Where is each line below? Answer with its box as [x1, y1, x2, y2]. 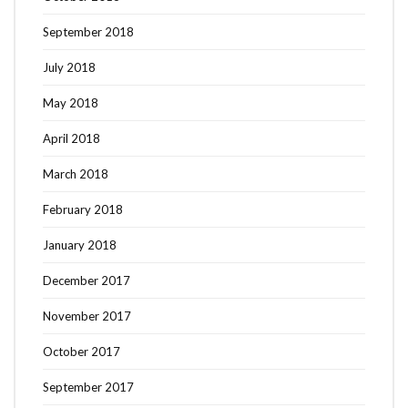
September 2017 [43, 379, 134, 394]
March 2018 [43, 166, 108, 181]
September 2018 [43, 24, 134, 39]
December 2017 [43, 272, 130, 288]
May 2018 [43, 95, 98, 110]
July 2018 [43, 59, 96, 75]
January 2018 [43, 237, 117, 252]
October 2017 [43, 343, 120, 359]
